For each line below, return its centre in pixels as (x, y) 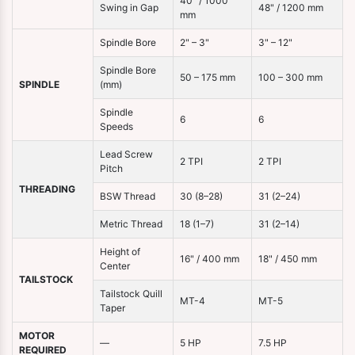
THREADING (47, 189)
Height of (120, 252)
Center (115, 266)
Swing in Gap (129, 8)
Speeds (116, 127)
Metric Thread (131, 224)
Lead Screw (126, 155)
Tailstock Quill (131, 294)
